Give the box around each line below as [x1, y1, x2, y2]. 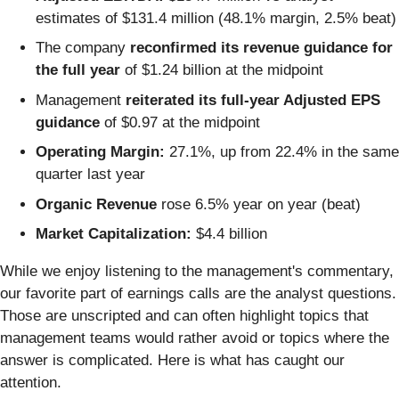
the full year [36, 61, 120, 79]
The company [36, 39, 130, 57]
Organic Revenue [36, 195, 157, 213]
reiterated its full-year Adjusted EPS [126, 91, 380, 109]
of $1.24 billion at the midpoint [120, 61, 323, 79]
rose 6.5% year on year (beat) [157, 195, 361, 213]
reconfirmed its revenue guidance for [130, 39, 393, 57]
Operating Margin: [36, 143, 165, 161]
